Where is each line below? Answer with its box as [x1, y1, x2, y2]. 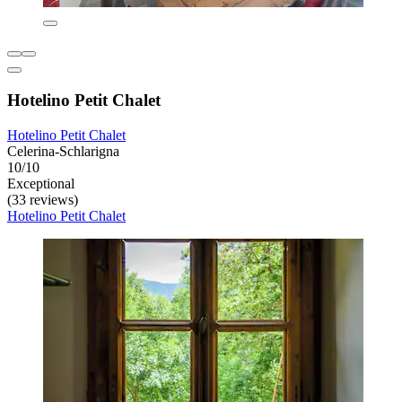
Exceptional [7, 175, 74, 191]
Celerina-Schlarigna [7, 143, 119, 159]
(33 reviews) [7, 191, 78, 207]
